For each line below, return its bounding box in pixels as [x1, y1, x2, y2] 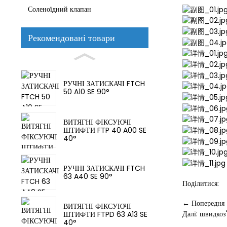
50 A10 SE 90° [63, 87, 109, 97]
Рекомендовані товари [27, 31, 115, 44]
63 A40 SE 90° [63, 171, 112, 181]
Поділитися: [182, 178, 219, 188]
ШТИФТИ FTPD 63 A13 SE [63, 209, 147, 220]
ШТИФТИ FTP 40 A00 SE [63, 125, 146, 135]
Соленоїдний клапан [27, 4, 91, 14]
